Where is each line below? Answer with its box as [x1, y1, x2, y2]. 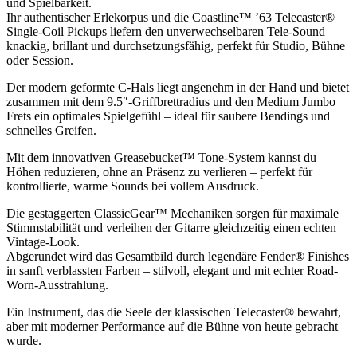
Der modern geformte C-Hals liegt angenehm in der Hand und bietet [6, 80, 349, 94]
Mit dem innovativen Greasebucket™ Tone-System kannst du [6, 151, 316, 164]
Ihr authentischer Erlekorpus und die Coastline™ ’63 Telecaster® [6, 10, 335, 24]
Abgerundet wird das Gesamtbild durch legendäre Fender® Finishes [6, 249, 349, 263]
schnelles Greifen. [6, 124, 96, 137]
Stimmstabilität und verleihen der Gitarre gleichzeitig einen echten [6, 221, 336, 234]
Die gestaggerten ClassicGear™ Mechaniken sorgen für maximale [6, 206, 339, 220]
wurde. [6, 334, 41, 347]
